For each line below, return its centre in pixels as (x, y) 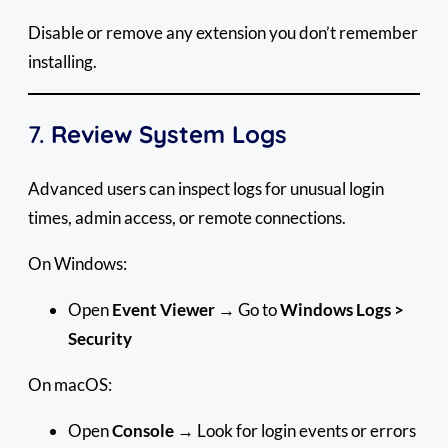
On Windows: (77, 263)
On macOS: (70, 384)
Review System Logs (169, 133)
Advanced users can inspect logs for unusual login (206, 188)
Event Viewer (163, 309)
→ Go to (247, 309)
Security (100, 338)
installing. (62, 61)
